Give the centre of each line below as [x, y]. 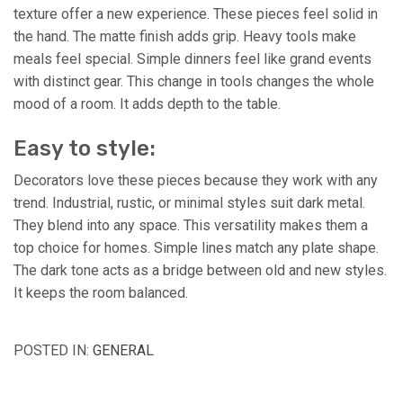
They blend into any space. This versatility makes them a [191, 225]
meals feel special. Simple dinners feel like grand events [193, 58]
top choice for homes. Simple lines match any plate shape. [196, 247]
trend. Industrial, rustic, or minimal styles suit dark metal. [189, 202]
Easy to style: [85, 148]
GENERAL [123, 350]
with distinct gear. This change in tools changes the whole [194, 81]
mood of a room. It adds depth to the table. [147, 103]
